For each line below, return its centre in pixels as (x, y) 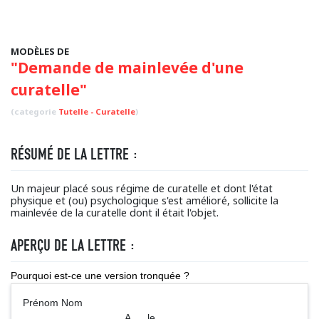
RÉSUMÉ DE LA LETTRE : (74, 154)
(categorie (35, 111)
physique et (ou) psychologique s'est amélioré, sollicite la (145, 200)
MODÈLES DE (40, 51)
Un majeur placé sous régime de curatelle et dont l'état (142, 188)
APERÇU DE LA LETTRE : (73, 245)
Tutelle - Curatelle (97, 111)
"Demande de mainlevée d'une (127, 68)
